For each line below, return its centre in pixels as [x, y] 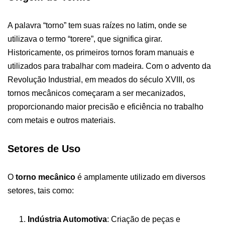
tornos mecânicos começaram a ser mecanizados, [96, 93]
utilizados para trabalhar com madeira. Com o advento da [109, 66]
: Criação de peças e [144, 219]
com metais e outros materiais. [62, 120]
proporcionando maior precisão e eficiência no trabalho [105, 106]
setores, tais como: [41, 190]
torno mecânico [45, 177]
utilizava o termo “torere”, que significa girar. [85, 39]
